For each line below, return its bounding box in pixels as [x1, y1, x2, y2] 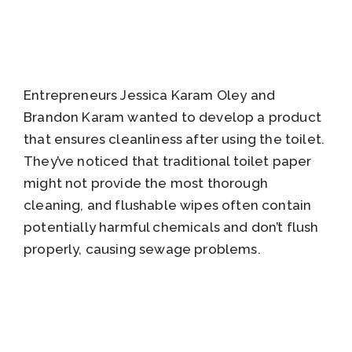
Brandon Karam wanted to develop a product [24, 109, 321, 126]
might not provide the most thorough [24, 175, 268, 192]
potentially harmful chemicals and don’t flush [24, 219, 319, 236]
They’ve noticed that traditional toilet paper [24, 153, 312, 170]
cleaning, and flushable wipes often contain [24, 197, 312, 214]
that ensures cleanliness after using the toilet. [24, 131, 325, 148]
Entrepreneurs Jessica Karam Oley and [24, 87, 276, 104]
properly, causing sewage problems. [24, 241, 261, 258]
